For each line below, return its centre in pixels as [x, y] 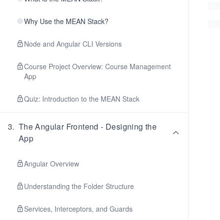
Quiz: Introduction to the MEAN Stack [82, 99]
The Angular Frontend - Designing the [88, 126]
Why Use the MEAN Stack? [66, 21]
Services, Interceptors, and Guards [78, 209]
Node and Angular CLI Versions [73, 44]
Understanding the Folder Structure [79, 186]
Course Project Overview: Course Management [97, 66]
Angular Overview [52, 164]
